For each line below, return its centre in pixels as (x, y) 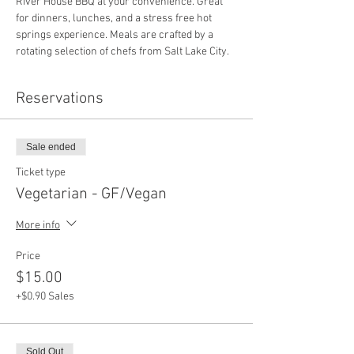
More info (38, 225)
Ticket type (41, 173)
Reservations (60, 99)
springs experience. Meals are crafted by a (116, 35)
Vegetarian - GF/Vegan (91, 194)
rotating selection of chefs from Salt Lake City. (122, 52)
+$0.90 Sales (45, 297)
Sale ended (51, 147)
